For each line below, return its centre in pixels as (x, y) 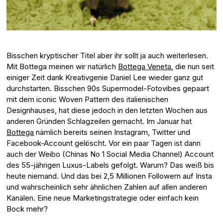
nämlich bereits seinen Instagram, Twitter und (112, 132)
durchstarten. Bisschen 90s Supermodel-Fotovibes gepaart (108, 89)
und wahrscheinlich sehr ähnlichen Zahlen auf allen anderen (107, 187)
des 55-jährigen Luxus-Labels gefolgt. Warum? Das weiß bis (111, 165)
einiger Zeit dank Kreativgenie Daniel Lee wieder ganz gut (105, 78)
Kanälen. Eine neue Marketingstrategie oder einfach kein (103, 198)
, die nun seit (193, 67)
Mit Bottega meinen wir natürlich (62, 67)
